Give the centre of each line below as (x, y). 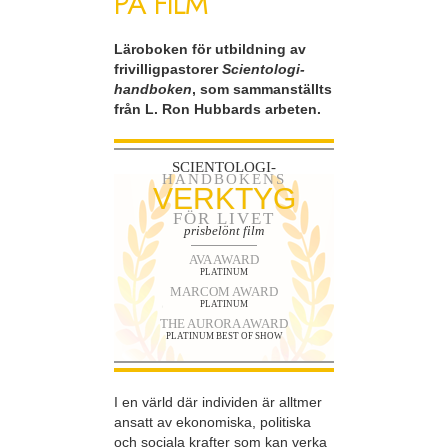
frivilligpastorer (168, 69)
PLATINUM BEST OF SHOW (224, 335)
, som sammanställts (262, 89)
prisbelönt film (224, 230)
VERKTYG (224, 198)
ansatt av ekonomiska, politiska (212, 421)
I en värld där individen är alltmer (218, 401)
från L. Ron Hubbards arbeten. (217, 109)
